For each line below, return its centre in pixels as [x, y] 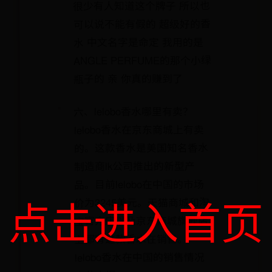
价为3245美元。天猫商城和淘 [142, 202]
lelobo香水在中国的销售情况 [139, 257]
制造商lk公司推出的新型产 [134, 166]
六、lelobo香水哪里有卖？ [134, 111]
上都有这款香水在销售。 [131, 239]
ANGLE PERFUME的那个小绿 [142, 60]
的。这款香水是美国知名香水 [141, 148]
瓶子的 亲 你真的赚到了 [128, 78]
